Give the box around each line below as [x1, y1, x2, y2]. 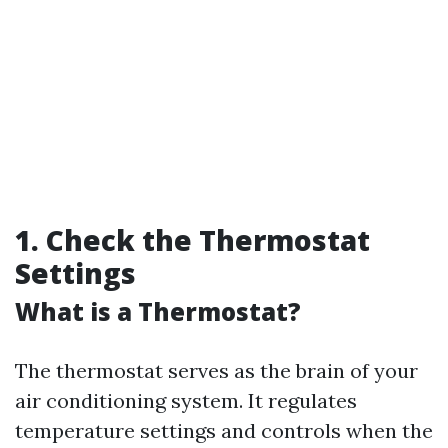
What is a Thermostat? [15, 295, 301, 328]
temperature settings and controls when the [15, 418, 433, 443]
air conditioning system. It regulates [15, 388, 357, 413]
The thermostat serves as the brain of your [15, 358, 418, 383]
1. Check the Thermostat [15, 221, 370, 259]
